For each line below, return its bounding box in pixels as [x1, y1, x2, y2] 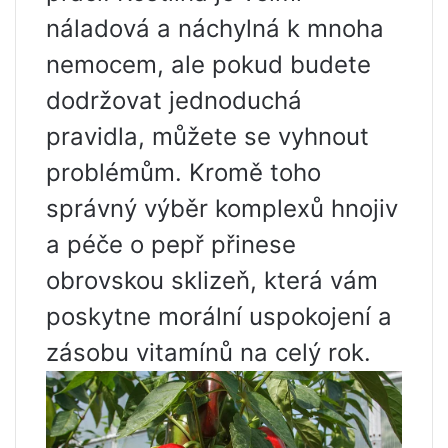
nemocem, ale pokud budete [46, 49, 371, 79]
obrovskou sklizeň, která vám [46, 265, 378, 295]
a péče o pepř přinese [46, 229, 296, 259]
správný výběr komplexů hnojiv [46, 193, 398, 223]
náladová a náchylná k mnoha [46, 13, 384, 43]
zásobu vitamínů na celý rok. [46, 337, 371, 367]
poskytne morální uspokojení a [46, 301, 392, 331]
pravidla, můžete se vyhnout [46, 121, 369, 151]
